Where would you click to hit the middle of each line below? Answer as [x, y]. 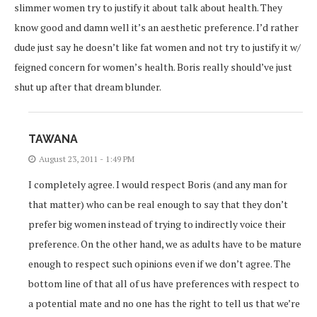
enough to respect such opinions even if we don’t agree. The [160, 264]
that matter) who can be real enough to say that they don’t [158, 204]
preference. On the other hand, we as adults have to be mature [165, 244]
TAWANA [53, 139]
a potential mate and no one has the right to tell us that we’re [164, 304]
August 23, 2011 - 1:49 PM [87, 159]
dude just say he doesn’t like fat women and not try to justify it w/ [157, 47]
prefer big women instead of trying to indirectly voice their [157, 224]
